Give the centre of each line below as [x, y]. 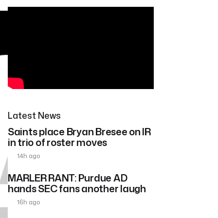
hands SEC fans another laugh [77, 189]
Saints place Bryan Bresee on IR [79, 132]
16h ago [28, 202]
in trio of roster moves [58, 142]
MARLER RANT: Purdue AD [68, 178]
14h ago [28, 156]
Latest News [34, 116]
